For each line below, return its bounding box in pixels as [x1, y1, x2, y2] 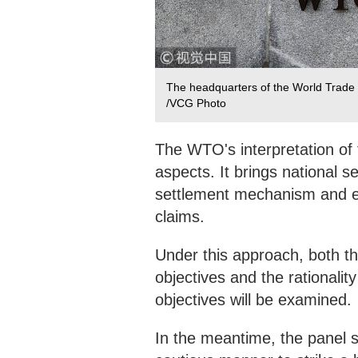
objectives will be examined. [155, 291, 352, 309]
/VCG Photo [166, 97, 226, 110]
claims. [155, 208, 205, 226]
